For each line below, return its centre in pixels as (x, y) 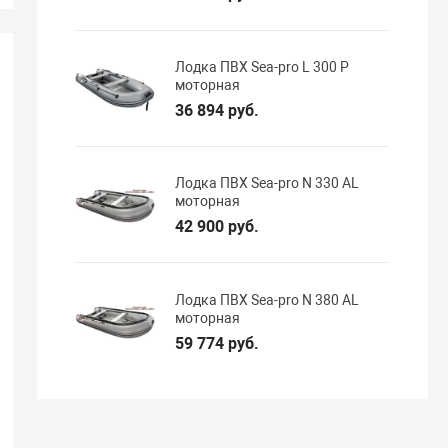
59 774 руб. (217, 343)
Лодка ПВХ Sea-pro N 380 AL (267, 299)
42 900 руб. (217, 227)
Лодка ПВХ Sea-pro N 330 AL (267, 183)
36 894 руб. (217, 110)
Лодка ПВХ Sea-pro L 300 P (262, 66)
